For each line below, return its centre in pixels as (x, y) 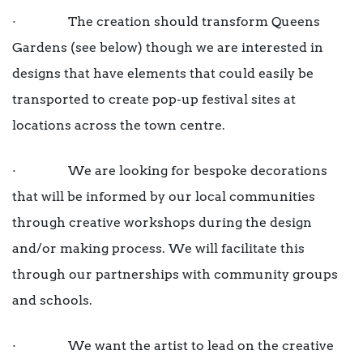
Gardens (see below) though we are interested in (168, 48)
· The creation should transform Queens (166, 22)
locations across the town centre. (119, 126)
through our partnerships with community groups (175, 275)
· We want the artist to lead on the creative (173, 346)
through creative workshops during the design (162, 223)
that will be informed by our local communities (164, 197)
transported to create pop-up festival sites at (154, 100)
